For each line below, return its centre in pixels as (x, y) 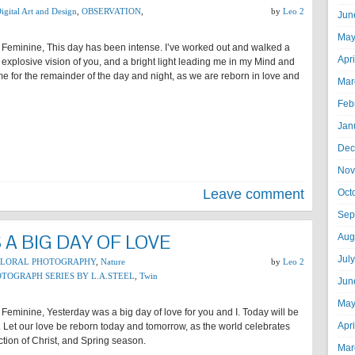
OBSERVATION (111, 11)
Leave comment (254, 194)
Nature (113, 261)
